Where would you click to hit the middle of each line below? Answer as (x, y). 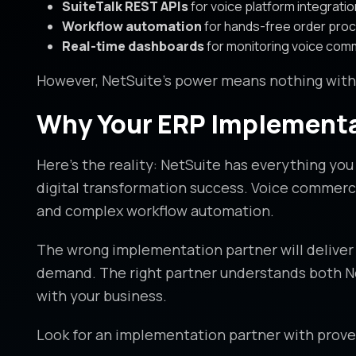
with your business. (101, 296)
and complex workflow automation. (155, 211)
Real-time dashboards (133, 46)
